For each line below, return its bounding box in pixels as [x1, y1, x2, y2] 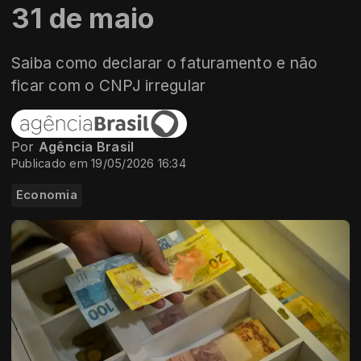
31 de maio [11, 2, 155, 35]
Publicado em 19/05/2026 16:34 [11, 156, 186, 171]
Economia [16, 188, 77, 203]
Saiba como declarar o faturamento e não [11, 53, 318, 73]
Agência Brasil [38, 139, 135, 156]
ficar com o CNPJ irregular [11, 76, 206, 96]
